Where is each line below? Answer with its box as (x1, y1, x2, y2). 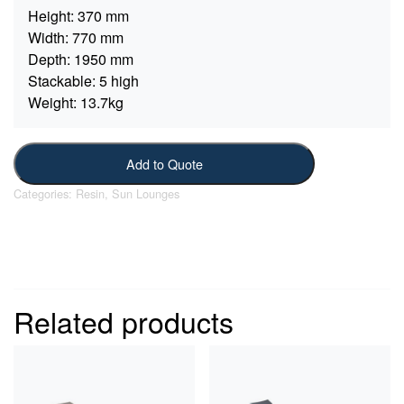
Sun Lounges (112, 184, 179, 202)
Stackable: (28, 70, 96, 92)
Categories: (14, 184, 76, 202)
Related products (14, 299, 234, 342)
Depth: (28, 49, 70, 70)
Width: (28, 27, 69, 49)
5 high (96, 70, 139, 92)
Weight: (28, 92, 77, 114)
